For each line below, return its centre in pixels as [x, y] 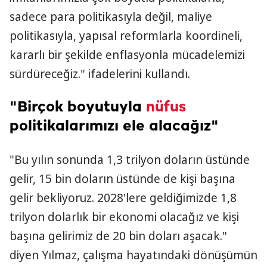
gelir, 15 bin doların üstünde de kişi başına [122, 179]
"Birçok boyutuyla [78, 107]
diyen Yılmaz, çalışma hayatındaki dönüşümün [133, 255]
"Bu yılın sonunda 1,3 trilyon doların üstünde [130, 160]
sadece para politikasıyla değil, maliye [111, 17]
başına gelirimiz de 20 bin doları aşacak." [118, 236]
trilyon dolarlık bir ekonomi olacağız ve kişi [124, 217]
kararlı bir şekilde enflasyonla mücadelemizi [127, 55]
